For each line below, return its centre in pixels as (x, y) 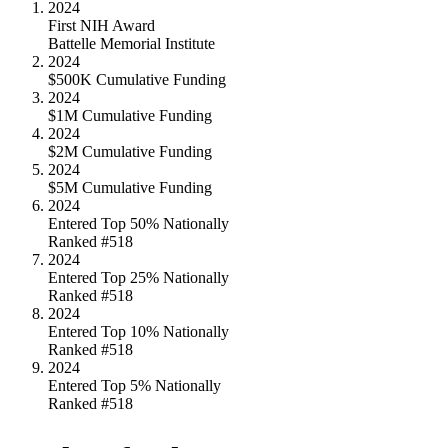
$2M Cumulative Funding (130, 151)
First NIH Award (101, 25)
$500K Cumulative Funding (137, 79)
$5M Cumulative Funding (130, 187)
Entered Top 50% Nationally (138, 223)
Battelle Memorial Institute (131, 43)
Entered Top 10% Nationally (138, 331)
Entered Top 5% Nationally (134, 385)
